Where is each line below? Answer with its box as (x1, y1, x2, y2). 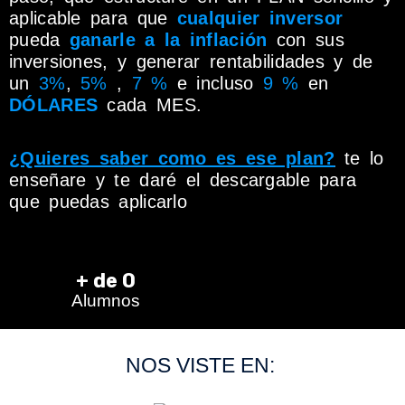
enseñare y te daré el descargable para (9, 170, 357, 190)
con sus (267, 30, 344, 50)
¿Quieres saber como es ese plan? (9, 148, 335, 168)
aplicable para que (9, 8, 177, 28)
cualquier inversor (176, 8, 344, 28)
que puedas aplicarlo (9, 192, 188, 212)
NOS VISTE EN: (125, 353, 280, 377)
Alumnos (71, 291, 140, 310)
